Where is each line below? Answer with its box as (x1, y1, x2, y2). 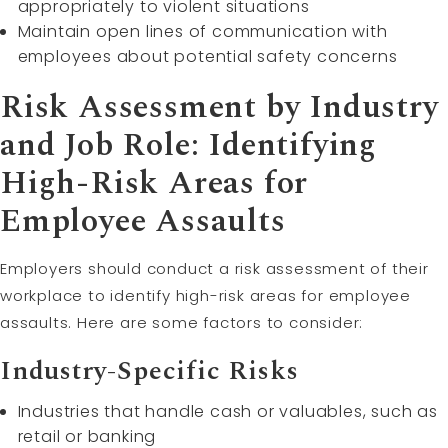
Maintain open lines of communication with (17, 19, 388, 43)
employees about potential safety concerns (17, 44, 398, 68)
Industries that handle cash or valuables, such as (17, 399, 438, 423)
